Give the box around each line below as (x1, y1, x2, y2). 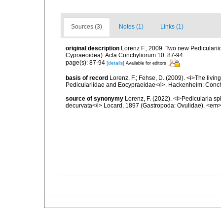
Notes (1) (119, 23, 144, 30)
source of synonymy (66, 95, 123, 102)
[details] (107, 60, 124, 66)
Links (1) (160, 23, 184, 30)
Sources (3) (71, 23, 102, 30)
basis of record (66, 74, 108, 81)
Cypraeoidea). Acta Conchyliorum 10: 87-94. (66, 52, 184, 59)
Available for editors (126, 60, 166, 66)
